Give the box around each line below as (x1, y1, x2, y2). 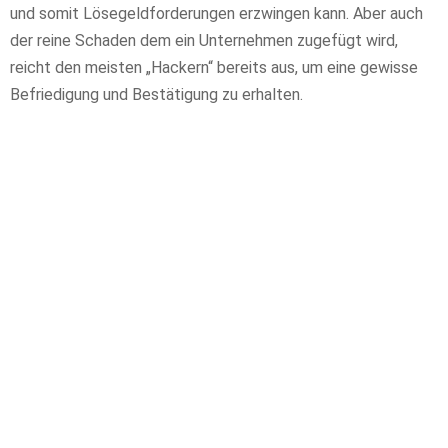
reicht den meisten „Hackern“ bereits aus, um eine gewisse (10, 58, 418, 78)
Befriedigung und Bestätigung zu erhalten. (10, 85, 303, 105)
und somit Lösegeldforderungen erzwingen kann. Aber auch (10, 4, 423, 24)
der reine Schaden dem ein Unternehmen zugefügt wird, (10, 31, 398, 51)
